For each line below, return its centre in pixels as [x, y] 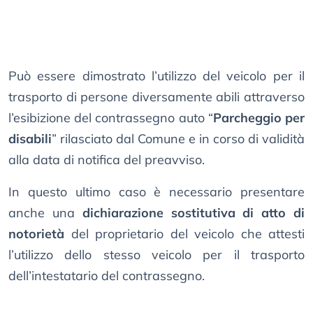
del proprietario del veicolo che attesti [184, 234]
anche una [45, 213]
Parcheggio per [259, 118]
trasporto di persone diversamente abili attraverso [156, 97]
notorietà [36, 234]
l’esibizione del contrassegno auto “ [111, 118]
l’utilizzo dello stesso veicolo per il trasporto [156, 255]
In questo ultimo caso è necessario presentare [156, 192]
